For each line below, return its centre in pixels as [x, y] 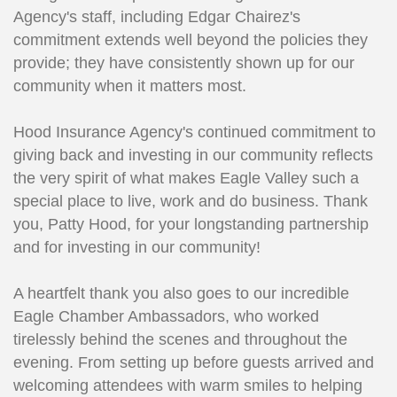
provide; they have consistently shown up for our [184, 63]
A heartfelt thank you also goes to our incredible [181, 294]
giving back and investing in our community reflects [193, 156]
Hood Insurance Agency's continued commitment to [195, 132]
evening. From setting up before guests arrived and [194, 363]
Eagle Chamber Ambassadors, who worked [166, 317]
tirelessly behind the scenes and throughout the [180, 340]
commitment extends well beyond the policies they [191, 40]
